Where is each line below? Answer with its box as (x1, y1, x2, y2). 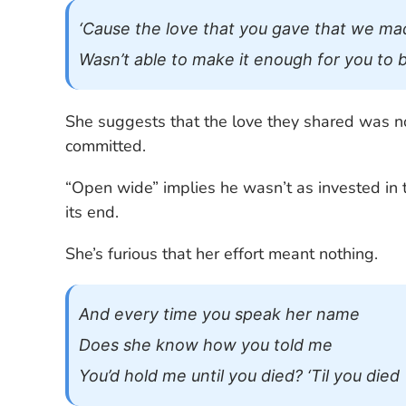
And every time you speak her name (78, 304, 360, 324)
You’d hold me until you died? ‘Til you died (78, 365, 400, 385)
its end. (65, 201, 120, 224)
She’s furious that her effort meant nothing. (65, 243, 379, 266)
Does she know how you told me (78, 334, 333, 354)
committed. (65, 134, 147, 157)
